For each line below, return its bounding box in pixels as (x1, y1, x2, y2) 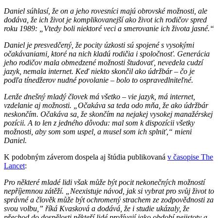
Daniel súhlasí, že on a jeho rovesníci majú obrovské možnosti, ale (4, 6, 207, 15)
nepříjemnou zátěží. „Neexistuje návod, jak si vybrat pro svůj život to (4, 186, 214, 195)
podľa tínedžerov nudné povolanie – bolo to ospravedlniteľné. (4, 75, 193, 84)
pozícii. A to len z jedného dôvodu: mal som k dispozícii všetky (4, 118, 195, 127)
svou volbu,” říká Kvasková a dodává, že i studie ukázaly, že (4, 204, 189, 213)
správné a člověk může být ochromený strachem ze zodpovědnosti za (4, 195, 214, 204)
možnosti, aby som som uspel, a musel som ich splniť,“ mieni (4, 127, 192, 136)
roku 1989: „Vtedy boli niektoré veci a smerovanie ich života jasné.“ (4, 24, 214, 33)
